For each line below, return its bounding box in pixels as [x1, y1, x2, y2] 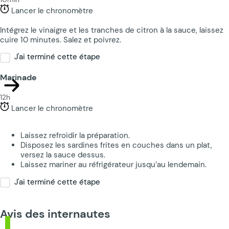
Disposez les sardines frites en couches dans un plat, [20, 140, 212, 150]
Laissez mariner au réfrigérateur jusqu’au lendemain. [20, 159, 207, 169]
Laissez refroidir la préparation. [20, 130, 130, 140]
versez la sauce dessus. [20, 149, 105, 159]
